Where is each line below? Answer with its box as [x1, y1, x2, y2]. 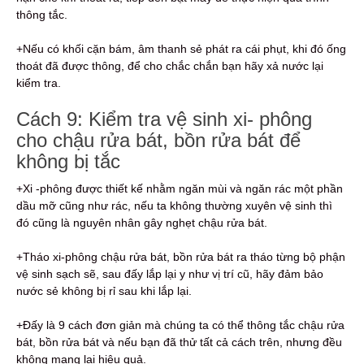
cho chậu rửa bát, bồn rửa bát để [16, 129, 301, 152]
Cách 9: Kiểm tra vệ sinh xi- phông [16, 108, 312, 131]
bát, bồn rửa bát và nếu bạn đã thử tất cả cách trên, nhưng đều [16, 336, 342, 349]
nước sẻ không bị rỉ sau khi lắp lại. [16, 284, 192, 298]
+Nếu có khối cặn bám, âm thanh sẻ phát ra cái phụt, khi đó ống [16, 42, 346, 56]
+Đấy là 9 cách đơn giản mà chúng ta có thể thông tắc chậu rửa [16, 318, 344, 332]
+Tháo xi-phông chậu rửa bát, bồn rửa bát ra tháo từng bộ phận [16, 250, 345, 264]
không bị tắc [16, 150, 120, 173]
